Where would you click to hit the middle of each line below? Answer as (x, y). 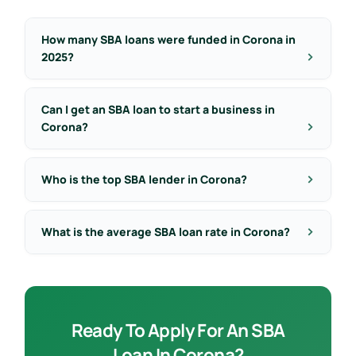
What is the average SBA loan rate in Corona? (165, 231)
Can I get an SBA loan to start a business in (158, 109)
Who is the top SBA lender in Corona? (144, 179)
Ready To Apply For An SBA (178, 330)
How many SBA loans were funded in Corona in (168, 39)
